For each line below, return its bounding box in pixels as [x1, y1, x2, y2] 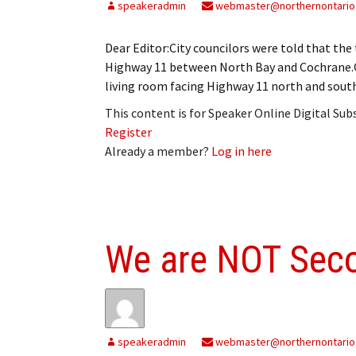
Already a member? [105, 142, 211, 159]
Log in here [211, 142, 272, 159]
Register [105, 123, 152, 140]
